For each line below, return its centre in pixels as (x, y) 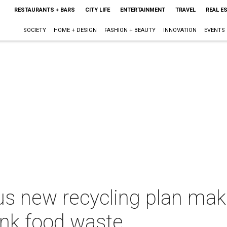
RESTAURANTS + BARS (44, 10)
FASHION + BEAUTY (130, 30)
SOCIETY (34, 30)
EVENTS (214, 30)
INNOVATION (180, 30)
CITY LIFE (97, 10)
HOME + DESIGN (75, 30)
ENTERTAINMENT (142, 10)
